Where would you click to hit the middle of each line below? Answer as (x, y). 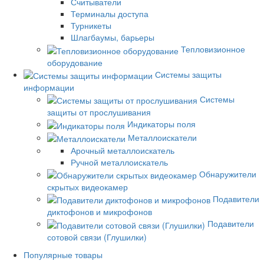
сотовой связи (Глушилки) (97, 237)
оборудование (75, 62)
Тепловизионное (213, 49)
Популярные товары (63, 254)
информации (49, 87)
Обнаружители (228, 174)
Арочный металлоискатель (123, 150)
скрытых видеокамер (88, 187)
